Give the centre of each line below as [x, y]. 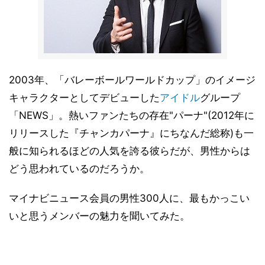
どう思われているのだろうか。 [79, 169]
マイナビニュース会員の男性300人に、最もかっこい [129, 198]
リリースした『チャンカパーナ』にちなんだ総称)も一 [131, 133]
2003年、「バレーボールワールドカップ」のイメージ [132, 80]
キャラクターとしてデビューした [84, 98]
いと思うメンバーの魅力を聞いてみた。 [99, 216]
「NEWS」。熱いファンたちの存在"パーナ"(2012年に [132, 115]
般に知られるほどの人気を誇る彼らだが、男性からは [130, 151]
